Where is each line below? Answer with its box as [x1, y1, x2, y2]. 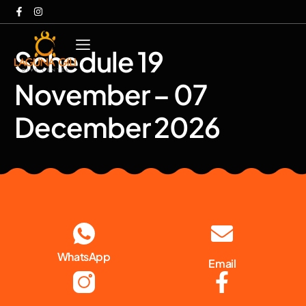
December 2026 [14, 109, 221, 144]
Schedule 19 [14, 44, 164, 79]
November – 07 [14, 76, 208, 111]
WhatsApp [57, 249, 111, 264]
